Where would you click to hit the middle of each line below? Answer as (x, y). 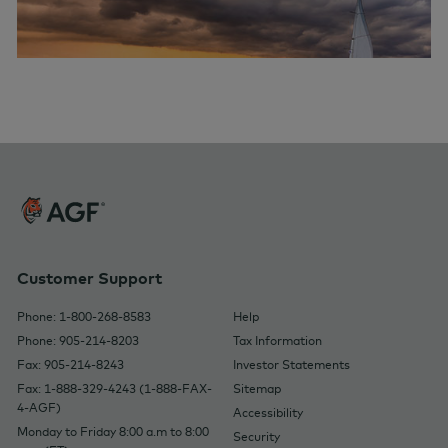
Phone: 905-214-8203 (78, 340)
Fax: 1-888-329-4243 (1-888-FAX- (114, 388)
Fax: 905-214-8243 (70, 364)
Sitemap (256, 388)
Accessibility (267, 412)
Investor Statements (291, 364)
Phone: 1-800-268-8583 (84, 316)
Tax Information (277, 340)
